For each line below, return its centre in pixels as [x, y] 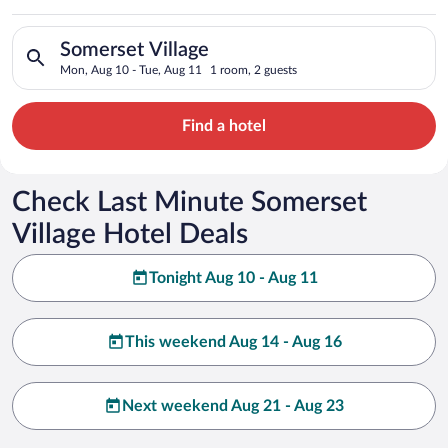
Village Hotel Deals [130, 233]
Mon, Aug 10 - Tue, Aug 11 [131, 69]
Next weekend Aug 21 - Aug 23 [233, 405]
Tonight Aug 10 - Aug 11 [233, 277]
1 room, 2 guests [253, 69]
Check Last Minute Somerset [189, 201]
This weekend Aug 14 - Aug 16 [233, 341]
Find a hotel [224, 125]
